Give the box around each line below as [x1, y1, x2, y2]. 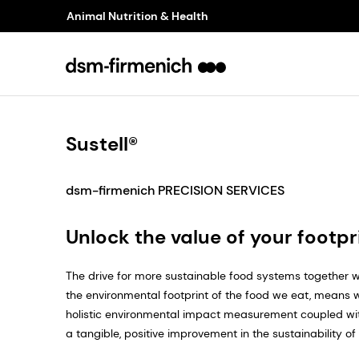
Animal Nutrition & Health [67, 9, 208, 23]
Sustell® [66, 131, 138, 156]
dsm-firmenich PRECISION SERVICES [66, 182, 284, 199]
